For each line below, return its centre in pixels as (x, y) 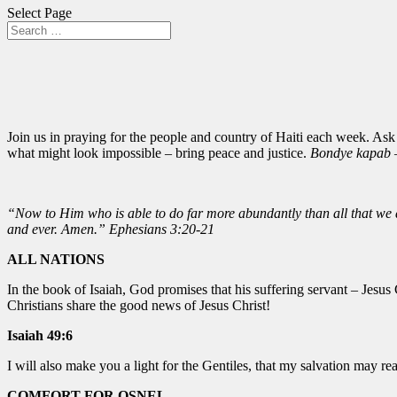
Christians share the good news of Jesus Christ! (139, 305)
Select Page (39, 13)
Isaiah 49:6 (40, 335)
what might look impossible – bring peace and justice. (159, 152)
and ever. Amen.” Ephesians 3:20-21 (111, 229)
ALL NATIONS (56, 259)
